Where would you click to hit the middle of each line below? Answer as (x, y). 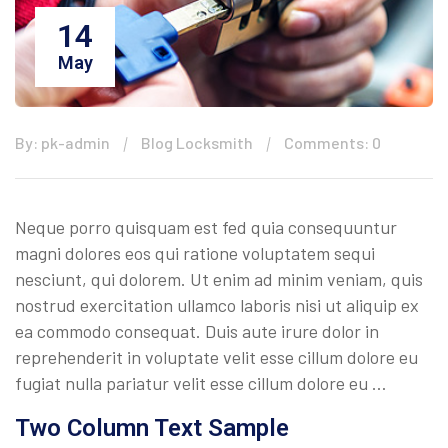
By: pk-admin (62, 143)
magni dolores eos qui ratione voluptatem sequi (195, 253)
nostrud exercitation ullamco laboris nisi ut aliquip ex (217, 305)
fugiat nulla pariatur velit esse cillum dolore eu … (201, 383)
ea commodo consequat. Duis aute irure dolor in (197, 331)
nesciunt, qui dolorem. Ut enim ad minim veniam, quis (219, 279)
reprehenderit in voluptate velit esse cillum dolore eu (216, 357)
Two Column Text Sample (152, 428)
